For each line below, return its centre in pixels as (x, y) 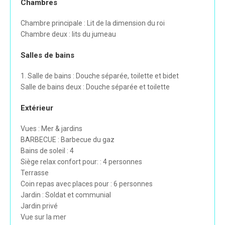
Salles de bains (47, 55)
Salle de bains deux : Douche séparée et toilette (95, 87)
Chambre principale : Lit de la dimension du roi (93, 23)
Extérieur (37, 108)
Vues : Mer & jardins (51, 129)
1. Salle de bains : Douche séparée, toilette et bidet (100, 76)
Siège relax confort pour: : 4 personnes (81, 162)
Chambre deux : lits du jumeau (68, 34)
